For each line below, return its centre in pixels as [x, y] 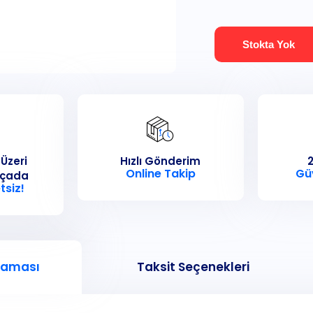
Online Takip [160, 174]
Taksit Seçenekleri [193, 267]
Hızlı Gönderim [161, 161]
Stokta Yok [269, 45]
